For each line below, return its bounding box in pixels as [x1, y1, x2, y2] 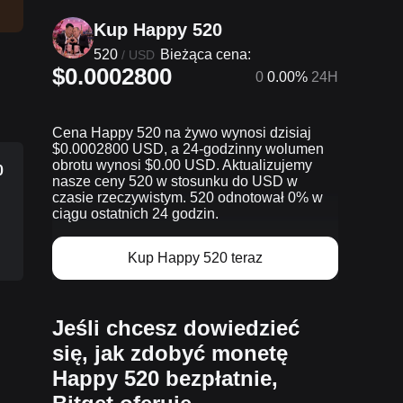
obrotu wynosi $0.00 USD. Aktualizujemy [52, 157, 312, 173]
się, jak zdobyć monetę [52, 341, 288, 365]
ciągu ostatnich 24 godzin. [52, 206, 219, 221]
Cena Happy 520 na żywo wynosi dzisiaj [52, 125, 311, 140]
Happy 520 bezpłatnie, [52, 366, 278, 390]
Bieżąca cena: [160, 47, 251, 62]
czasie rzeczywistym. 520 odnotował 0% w [52, 190, 323, 205]
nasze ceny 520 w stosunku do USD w [52, 174, 298, 189]
